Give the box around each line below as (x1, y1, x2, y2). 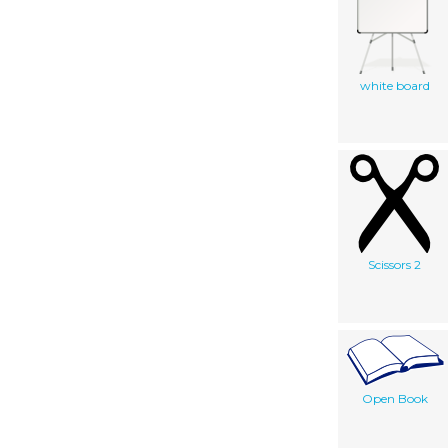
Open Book (361, 390, 428, 406)
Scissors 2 (368, 256, 421, 272)
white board (359, 77, 430, 93)
